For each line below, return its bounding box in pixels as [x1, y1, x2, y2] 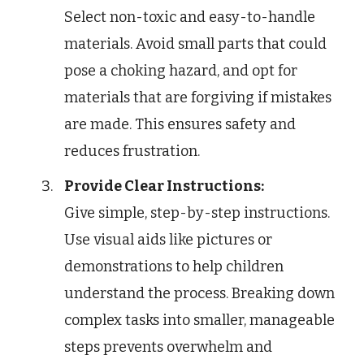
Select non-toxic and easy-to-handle [64, 7, 315, 26]
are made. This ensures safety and [64, 115, 296, 133]
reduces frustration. [64, 141, 200, 160]
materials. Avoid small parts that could [64, 34, 327, 53]
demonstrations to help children [64, 257, 284, 275]
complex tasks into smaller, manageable [64, 310, 335, 329]
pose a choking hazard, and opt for [64, 61, 297, 80]
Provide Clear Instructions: [64, 176, 264, 195]
